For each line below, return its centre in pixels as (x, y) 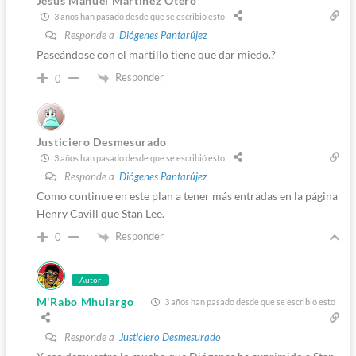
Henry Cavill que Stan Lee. (100, 214)
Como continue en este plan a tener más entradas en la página (187, 196)
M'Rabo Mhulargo (85, 301)
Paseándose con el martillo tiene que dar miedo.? (156, 55)
